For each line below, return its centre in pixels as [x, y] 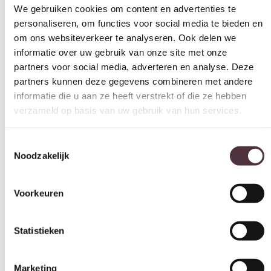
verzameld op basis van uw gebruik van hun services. [128, 106]
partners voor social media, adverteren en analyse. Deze [134, 63]
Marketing [35, 264]
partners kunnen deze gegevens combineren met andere [133, 77]
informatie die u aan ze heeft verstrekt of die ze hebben [130, 92]
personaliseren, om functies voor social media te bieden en [138, 19]
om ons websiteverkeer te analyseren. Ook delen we [125, 34]
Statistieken [39, 227]
